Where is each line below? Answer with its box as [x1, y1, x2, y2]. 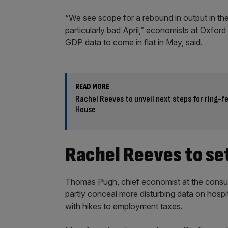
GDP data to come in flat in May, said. [65, 37, 205, 48]
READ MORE [75, 82, 109, 91]
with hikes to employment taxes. [65, 201, 185, 211]
